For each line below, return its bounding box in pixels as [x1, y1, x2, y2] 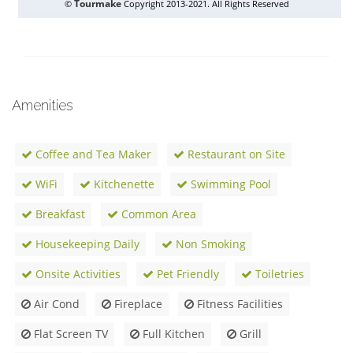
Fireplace [111, 296, 162, 312]
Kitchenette [91, 176, 154, 192]
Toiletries [252, 266, 304, 282]
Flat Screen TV [31, 326, 108, 342]
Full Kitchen [139, 326, 205, 342]
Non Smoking [173, 236, 246, 252]
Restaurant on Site [184, 147, 285, 162]
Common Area [118, 206, 196, 222]
